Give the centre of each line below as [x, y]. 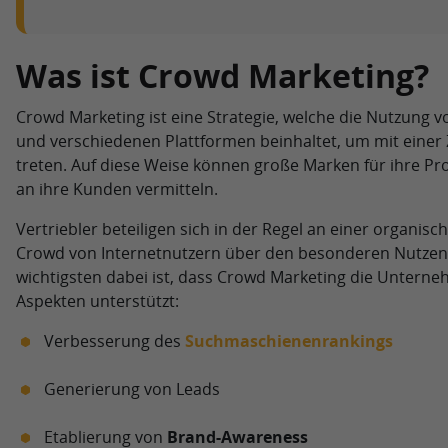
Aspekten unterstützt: [97, 300]
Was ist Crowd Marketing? [222, 75]
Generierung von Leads [131, 388]
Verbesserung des [114, 340]
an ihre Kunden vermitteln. [116, 188]
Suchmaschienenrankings [288, 340]
